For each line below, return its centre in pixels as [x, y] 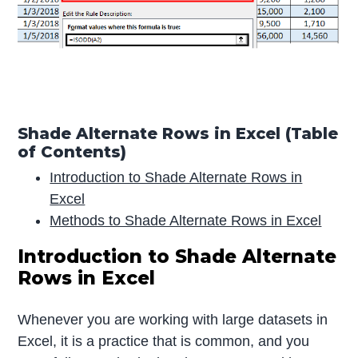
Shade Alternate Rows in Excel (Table [178, 133]
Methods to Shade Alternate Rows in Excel [186, 221]
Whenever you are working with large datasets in [173, 320]
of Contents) [72, 151]
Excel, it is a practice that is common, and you [164, 342]
